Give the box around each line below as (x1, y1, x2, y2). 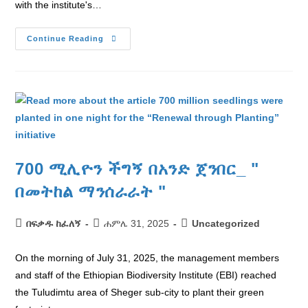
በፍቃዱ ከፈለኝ (26, 218, 82, 229)
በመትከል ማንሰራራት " (15, 182, 166, 201)
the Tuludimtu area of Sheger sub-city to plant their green (15, 287, 265, 298)
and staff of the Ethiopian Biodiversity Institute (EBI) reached (15, 269, 277, 280)
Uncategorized (192, 218, 261, 229)
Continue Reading (27, 34, 104, 43)
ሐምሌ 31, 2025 (104, 218, 170, 229)
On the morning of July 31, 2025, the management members (15, 252, 280, 263)
